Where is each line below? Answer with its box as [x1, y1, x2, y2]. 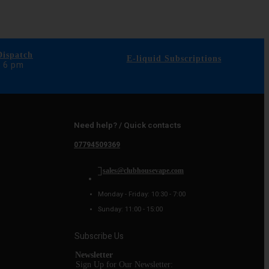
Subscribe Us [74, 230, 124, 243]
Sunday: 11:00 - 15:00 [98, 204, 163, 215]
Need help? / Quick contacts [74, 119, 181, 132]
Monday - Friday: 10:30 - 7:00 [98, 189, 186, 200]
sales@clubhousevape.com [103, 166, 184, 175]
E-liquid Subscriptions [126, 53, 222, 63]
